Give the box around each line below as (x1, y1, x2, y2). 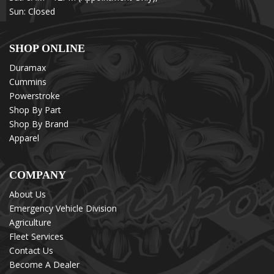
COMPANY (9, 168, 66, 181)
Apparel (9, 131, 39, 144)
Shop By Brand (9, 117, 68, 130)
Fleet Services (9, 230, 64, 242)
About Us (9, 188, 46, 200)
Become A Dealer (9, 258, 80, 270)
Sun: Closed (9, 5, 55, 17)
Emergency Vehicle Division (9, 202, 117, 214)
